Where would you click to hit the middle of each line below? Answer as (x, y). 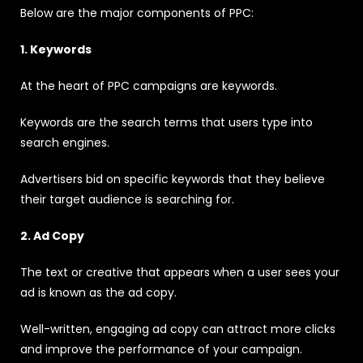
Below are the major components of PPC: (137, 13)
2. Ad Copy (52, 235)
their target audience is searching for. (127, 199)
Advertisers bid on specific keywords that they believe (173, 179)
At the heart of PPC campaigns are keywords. (149, 85)
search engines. (65, 142)
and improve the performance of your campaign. (161, 349)
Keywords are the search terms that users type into (167, 122)
